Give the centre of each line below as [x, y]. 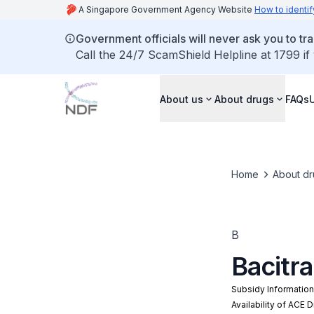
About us [182, 99]
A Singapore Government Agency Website [166, 9]
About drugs [244, 99]
